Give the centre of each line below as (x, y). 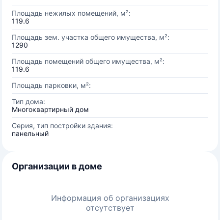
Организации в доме (57, 166)
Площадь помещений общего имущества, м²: (88, 61)
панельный (30, 133)
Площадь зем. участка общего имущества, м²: (91, 37)
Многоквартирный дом (50, 109)
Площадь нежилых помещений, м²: (71, 13)
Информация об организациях (110, 198)
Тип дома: (28, 101)
